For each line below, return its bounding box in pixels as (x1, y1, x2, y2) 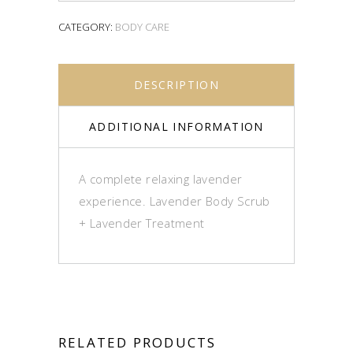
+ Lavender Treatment (79, 214, 205, 231)
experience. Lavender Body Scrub (79, 192, 270, 209)
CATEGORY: (58, 19, 115, 34)
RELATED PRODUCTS (58, 333, 217, 351)
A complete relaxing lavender (79, 170, 243, 187)
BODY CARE (115, 19, 169, 34)
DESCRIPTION (133, 76, 220, 92)
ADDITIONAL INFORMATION (89, 118, 264, 134)
